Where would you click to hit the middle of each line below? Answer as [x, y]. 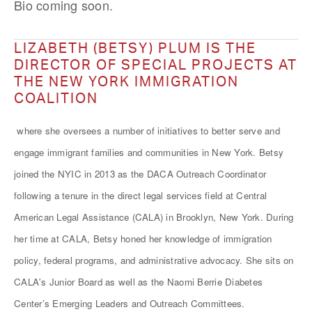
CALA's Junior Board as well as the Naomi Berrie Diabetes [138, 282]
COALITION [56, 98]
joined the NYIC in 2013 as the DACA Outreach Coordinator [140, 174]
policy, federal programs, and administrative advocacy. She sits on [154, 260]
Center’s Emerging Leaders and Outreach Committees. [130, 303]
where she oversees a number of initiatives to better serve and [147, 131]
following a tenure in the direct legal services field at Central [140, 195]
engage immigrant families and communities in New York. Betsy [149, 152]
